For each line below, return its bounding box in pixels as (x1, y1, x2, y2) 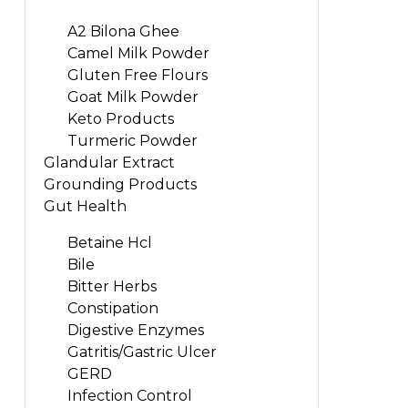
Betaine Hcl (66, 233, 152, 251)
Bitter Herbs (66, 277, 157, 295)
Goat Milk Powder (66, 87, 199, 106)
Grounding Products (44, 175, 197, 193)
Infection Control (66, 386, 192, 404)
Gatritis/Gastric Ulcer (66, 342, 217, 361)
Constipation (66, 299, 158, 317)
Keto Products (66, 109, 174, 127)
